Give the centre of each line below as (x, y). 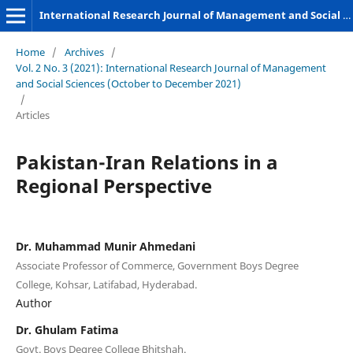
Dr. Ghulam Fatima (67, 329)
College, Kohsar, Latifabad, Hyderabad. (106, 284)
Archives (84, 52)
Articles (32, 115)
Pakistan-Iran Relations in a (147, 162)
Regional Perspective (113, 185)
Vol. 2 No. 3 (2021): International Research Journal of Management (171, 67)
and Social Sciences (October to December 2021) (128, 83)
